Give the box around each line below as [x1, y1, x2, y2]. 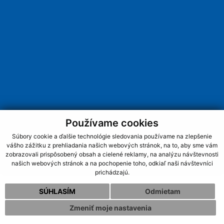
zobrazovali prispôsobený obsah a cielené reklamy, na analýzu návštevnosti [5, 150, 218, 158]
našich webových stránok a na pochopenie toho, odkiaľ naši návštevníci [11, 159, 213, 167]
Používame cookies [65, 116, 158, 129]
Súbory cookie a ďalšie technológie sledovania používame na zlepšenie [12, 132, 212, 140]
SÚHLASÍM [38, 186, 75, 195]
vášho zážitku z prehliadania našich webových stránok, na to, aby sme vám [6, 141, 217, 149]
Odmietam [144, 186, 180, 195]
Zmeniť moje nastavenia [69, 203, 151, 212]
